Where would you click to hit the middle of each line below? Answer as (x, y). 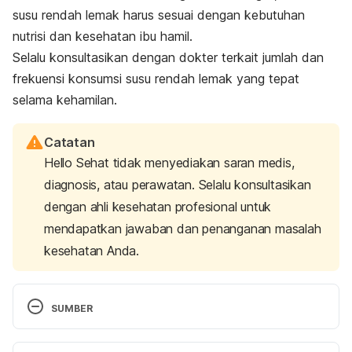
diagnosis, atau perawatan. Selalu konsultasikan (178, 184)
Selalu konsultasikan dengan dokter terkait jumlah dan (168, 57)
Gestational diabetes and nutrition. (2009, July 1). (169, 337)
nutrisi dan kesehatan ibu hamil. (104, 36)
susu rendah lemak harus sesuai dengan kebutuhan (159, 15)
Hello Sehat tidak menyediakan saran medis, (169, 162)
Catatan (70, 142)
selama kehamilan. (65, 99)
